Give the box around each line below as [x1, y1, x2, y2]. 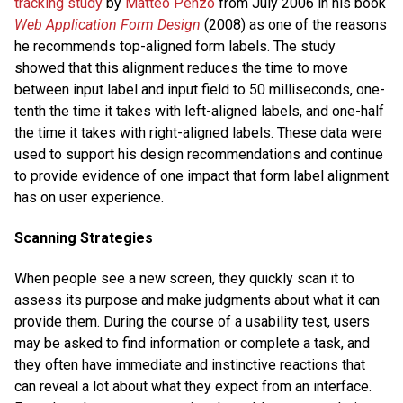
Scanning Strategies [14, 229, 153, 247]
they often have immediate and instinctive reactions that [14, 356, 365, 374]
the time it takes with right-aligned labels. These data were [14, 123, 382, 141]
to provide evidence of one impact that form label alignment [14, 166, 389, 184]
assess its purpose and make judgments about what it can [14, 291, 380, 309]
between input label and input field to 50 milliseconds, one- [14, 80, 385, 98]
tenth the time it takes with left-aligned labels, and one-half [14, 102, 384, 120]
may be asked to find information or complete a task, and [14, 335, 370, 353]
